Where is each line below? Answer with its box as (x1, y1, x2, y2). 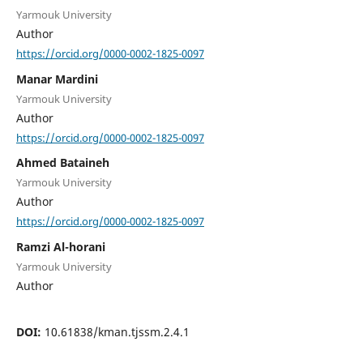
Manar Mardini (15, 70, 98, 87)
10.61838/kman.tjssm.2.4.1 (44, 323, 190, 340)
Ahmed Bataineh (15, 155, 109, 171)
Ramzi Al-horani (15, 238, 105, 254)
